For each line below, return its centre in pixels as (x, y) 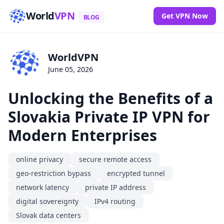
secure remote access (115, 159)
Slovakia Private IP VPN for (109, 116)
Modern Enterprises (82, 135)
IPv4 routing (115, 201)
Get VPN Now (185, 16)
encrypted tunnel (136, 173)
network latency (42, 187)
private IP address (115, 187)
